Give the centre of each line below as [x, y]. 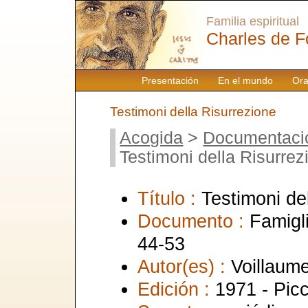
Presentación [170, 80]
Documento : [194, 221]
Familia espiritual [253, 21]
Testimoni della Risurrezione [193, 111]
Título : [169, 198]
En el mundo [245, 80]
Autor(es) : [184, 266]
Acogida [152, 137]
